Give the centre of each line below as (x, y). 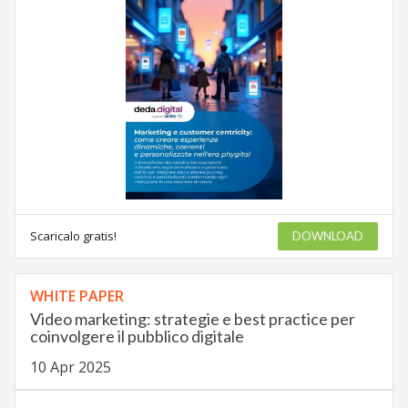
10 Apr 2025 (70, 367)
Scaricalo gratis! (73, 236)
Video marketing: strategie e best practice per (192, 319)
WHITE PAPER (76, 296)
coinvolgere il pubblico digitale (137, 337)
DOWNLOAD (328, 236)
